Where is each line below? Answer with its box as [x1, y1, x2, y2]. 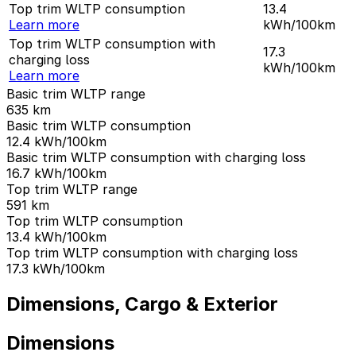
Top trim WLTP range [6, 181, 137, 198]
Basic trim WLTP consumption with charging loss [6, 149, 306, 166]
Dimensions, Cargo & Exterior [6, 292, 278, 316]
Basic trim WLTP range [6, 86, 145, 103]
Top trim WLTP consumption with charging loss [6, 245, 298, 261]
